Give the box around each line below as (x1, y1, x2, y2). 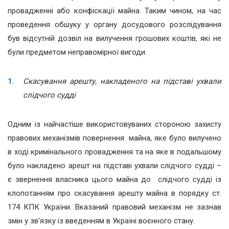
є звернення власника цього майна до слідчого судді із (8, 175, 221, 185)
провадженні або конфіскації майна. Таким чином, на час (8, 6, 221, 16)
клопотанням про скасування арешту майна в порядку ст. (8, 189, 221, 198)
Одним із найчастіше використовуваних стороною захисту (8, 120, 221, 129)
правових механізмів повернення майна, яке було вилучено (8, 133, 221, 143)
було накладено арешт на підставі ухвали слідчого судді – (8, 161, 221, 171)
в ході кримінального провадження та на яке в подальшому (8, 147, 221, 157)
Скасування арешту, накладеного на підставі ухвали (23, 77, 221, 86)
